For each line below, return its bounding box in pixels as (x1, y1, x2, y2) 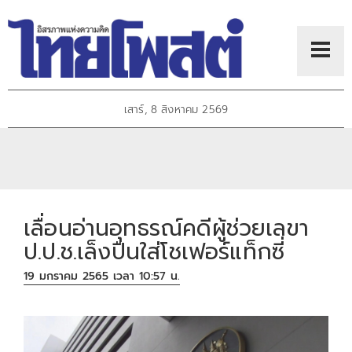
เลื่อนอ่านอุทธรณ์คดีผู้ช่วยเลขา (24, 211, 309, 245)
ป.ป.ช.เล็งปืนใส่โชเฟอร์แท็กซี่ (24, 234, 285, 269)
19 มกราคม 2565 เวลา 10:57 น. (24, 268, 181, 285)
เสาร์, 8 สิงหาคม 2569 (123, 101, 229, 119)
